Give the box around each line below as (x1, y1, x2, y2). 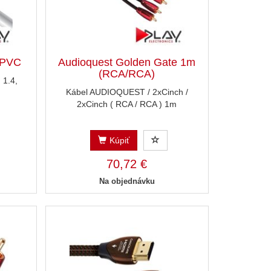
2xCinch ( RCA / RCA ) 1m (77, 99, 177, 109)
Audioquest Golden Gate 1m (58, 56, 196, 69)
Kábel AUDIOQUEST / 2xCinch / (65, 87, 188, 97)
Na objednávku (99, 177, 155, 186)
